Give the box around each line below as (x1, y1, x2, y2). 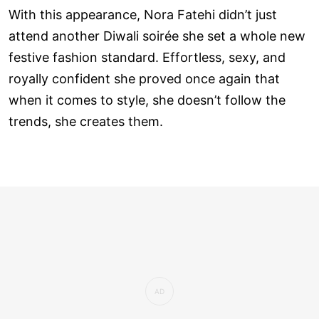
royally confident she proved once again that (9, 70, 280, 86)
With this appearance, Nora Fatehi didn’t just (9, 6, 277, 22)
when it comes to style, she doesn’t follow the (9, 92, 286, 108)
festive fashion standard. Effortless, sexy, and (9, 49, 286, 65)
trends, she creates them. (9, 113, 163, 129)
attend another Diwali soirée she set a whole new (9, 28, 305, 43)
